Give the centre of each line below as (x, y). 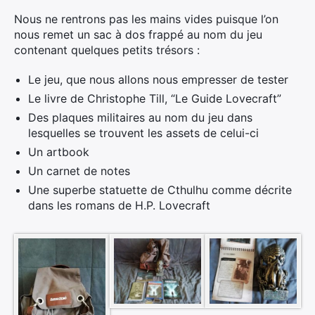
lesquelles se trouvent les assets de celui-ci (143, 133)
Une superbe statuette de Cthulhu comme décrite (160, 190)
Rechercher (94, 288)
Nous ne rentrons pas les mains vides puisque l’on (146, 19)
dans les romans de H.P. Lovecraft (119, 206)
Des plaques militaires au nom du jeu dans (140, 118)
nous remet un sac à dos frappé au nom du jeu (138, 35)
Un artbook (59, 152)
